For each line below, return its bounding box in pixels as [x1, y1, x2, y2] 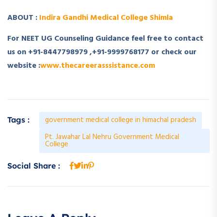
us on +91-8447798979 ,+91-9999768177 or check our [7, 46, 197, 59]
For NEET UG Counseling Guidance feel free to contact [7, 32, 203, 46]
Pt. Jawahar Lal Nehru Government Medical [45, 131, 179, 143]
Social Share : [7, 161, 60, 171]
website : [7, 60, 40, 73]
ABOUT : [7, 12, 39, 25]
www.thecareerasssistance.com [40, 60, 155, 73]
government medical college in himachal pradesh [45, 114, 196, 126]
